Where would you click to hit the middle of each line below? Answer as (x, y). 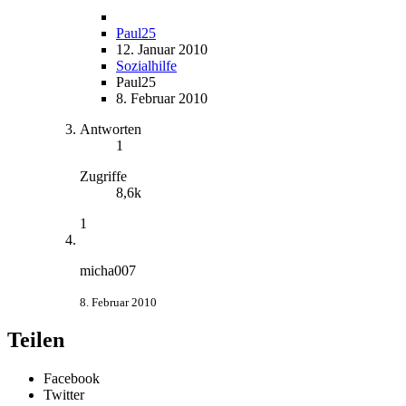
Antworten (111, 129)
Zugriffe (103, 176)
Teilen (36, 339)
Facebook (72, 378)
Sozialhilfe (146, 65)
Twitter (64, 394)
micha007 (108, 270)
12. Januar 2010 (162, 49)
